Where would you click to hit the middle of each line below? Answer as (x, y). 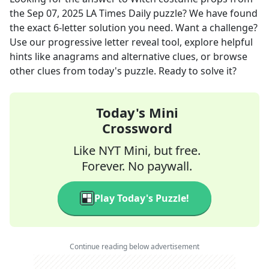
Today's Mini (137, 112)
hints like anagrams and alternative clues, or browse (128, 56)
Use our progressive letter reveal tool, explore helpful (131, 42)
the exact (32, 28)
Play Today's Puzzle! (142, 198)
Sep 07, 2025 (55, 13)
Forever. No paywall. (137, 166)
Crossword (137, 128)
